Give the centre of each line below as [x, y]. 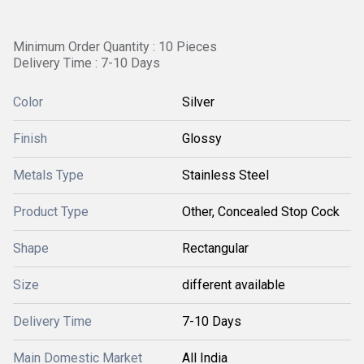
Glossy [202, 139]
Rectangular [215, 248]
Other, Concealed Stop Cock [261, 212]
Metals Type [48, 175]
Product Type [51, 212]
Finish [30, 139]
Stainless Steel [225, 175]
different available [234, 285]
